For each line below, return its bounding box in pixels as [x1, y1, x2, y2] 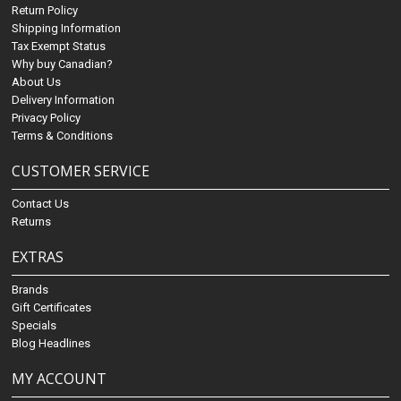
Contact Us [12, 197, 70, 211]
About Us [12, 75, 62, 90]
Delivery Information [12, 93, 115, 107]
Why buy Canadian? [12, 57, 114, 72]
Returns [12, 215, 52, 229]
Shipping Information [12, 21, 122, 36]
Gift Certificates [12, 301, 92, 315]
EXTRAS [12, 247, 64, 268]
